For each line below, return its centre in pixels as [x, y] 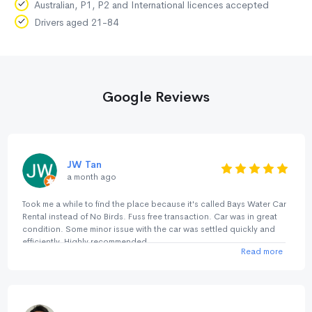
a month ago [91, 177]
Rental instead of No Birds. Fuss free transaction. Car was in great [149, 216]
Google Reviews [156, 97]
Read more [262, 252]
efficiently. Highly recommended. [86, 241]
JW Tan [84, 164]
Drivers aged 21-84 [76, 22]
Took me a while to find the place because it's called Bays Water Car [154, 204]
